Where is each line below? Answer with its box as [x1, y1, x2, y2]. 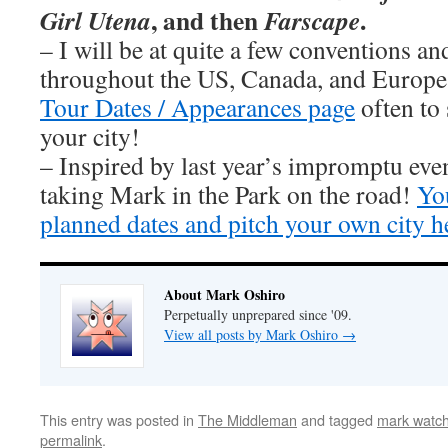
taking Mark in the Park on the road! [40, 177, 417, 211]
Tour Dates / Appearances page [40, 90, 355, 124]
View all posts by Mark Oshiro [164, 325, 342, 344]
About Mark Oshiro [164, 284, 285, 305]
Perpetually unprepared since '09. [164, 305, 352, 324]
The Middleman [198, 409, 297, 430]
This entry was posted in [40, 409, 198, 430]
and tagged [297, 409, 377, 430]
